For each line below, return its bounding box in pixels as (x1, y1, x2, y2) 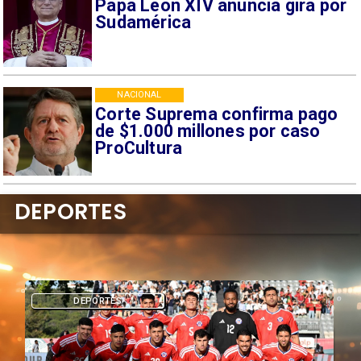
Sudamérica (95, 12, 192, 33)
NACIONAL (117, 89, 162, 100)
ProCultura (95, 138, 183, 159)
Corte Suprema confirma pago (95, 104, 338, 125)
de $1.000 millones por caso (95, 121, 321, 142)
